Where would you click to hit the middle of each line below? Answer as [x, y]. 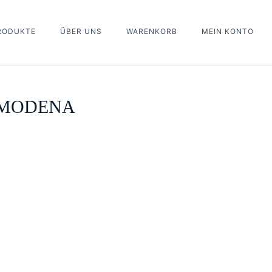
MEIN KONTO [227, 32]
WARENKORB [151, 32]
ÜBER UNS [81, 32]
